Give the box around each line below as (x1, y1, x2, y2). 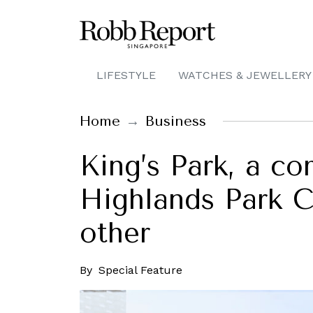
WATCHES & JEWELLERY (178, 68, 312, 82)
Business (145, 112, 206, 129)
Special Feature (99, 263, 182, 277)
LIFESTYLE (96, 68, 156, 82)
